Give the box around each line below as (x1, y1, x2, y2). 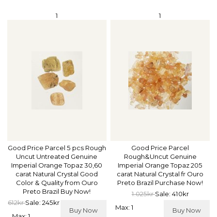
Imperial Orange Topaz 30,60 (11, 161, 103, 170)
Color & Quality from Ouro (15, 179, 98, 187)
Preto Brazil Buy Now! (23, 187, 91, 196)
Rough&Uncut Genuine (124, 153, 197, 161)
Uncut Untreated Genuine (16, 153, 98, 161)
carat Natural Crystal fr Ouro (117, 170, 204, 178)
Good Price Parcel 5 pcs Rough (7, 144, 106, 152)
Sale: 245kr (25, 199, 60, 207)
